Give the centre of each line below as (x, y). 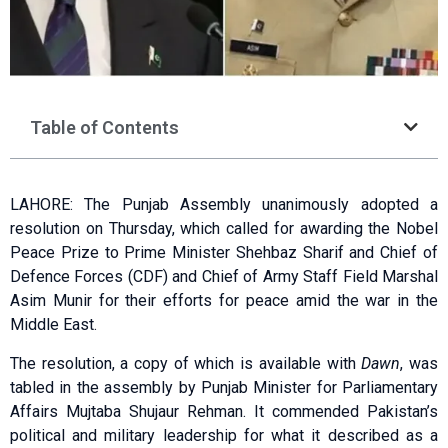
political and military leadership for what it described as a (224, 435)
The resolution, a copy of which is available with (186, 363)
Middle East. (53, 325)
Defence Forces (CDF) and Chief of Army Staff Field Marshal (224, 277)
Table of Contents (104, 127)
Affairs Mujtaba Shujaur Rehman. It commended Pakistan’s (224, 411)
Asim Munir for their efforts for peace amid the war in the (224, 301)
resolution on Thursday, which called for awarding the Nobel (224, 229)
